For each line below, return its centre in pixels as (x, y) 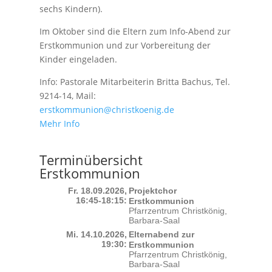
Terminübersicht (91, 160)
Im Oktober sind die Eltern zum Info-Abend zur (135, 31)
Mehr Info (59, 124)
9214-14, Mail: (67, 96)
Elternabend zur (162, 234)
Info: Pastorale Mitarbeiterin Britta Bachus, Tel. (134, 82)
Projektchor (153, 191)
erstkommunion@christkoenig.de (107, 110)
